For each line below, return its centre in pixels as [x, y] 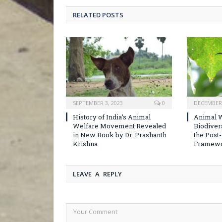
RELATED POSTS [98, 15]
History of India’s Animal [112, 117]
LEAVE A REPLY [97, 174]
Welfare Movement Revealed [119, 126]
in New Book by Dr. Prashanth [120, 135]
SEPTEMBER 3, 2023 [98, 103]
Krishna [85, 144]
